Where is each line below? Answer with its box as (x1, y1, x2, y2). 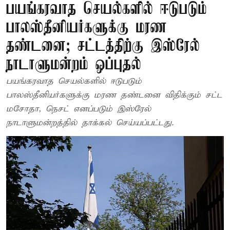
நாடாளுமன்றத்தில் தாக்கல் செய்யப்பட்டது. (6, 118, 174, 128)
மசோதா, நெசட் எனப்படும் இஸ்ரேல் (6, 104, 151, 114)
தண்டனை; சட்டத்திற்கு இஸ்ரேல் (6, 37, 200, 55)
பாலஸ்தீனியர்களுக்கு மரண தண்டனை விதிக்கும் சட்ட (6, 90, 222, 101)
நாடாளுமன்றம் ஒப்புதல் (6, 56, 141, 74)
